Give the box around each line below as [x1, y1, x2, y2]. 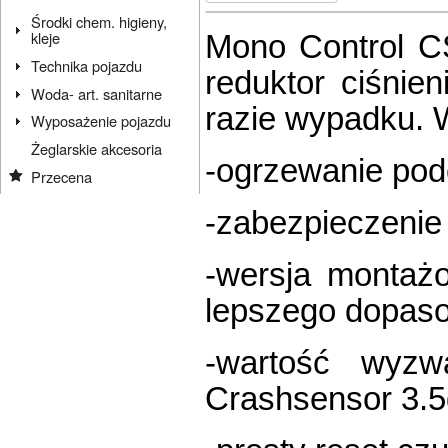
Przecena [31, 165, 93, 187]
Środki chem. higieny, [31, 11, 168, 33]
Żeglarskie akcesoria [31, 138, 163, 160]
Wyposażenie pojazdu [31, 110, 172, 132]
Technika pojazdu [31, 54, 143, 76]
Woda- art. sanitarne [31, 82, 163, 104]
